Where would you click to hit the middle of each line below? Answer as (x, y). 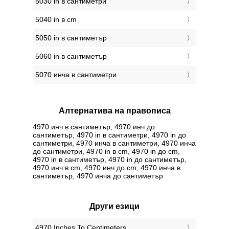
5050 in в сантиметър (71, 38)
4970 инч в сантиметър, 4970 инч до (94, 127)
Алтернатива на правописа (114, 111)
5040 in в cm (56, 20)
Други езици (114, 206)
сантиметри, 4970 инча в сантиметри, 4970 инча (114, 143)
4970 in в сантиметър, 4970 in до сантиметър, (110, 159)
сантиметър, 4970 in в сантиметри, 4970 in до (109, 135)
